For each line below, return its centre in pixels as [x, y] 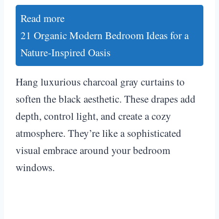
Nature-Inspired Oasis [66, 52]
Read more [43, 18]
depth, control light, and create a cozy [93, 116]
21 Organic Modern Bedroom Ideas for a [105, 35]
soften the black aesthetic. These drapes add [106, 99]
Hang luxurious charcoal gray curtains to [100, 81]
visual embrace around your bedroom [93, 150]
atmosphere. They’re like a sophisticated [99, 133]
